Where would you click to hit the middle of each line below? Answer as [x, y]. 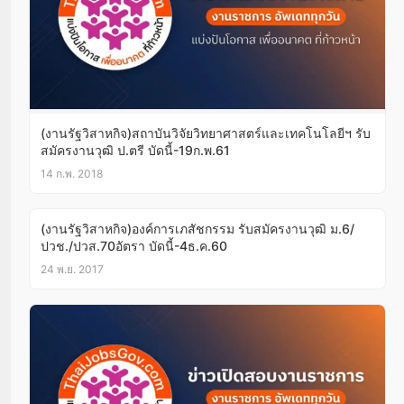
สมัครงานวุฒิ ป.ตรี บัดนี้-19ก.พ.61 [135, 150]
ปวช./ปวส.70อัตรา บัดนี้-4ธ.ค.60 [134, 245]
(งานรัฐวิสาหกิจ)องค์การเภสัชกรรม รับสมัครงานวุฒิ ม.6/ [197, 228]
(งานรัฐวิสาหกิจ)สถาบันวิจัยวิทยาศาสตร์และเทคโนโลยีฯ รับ [206, 133]
